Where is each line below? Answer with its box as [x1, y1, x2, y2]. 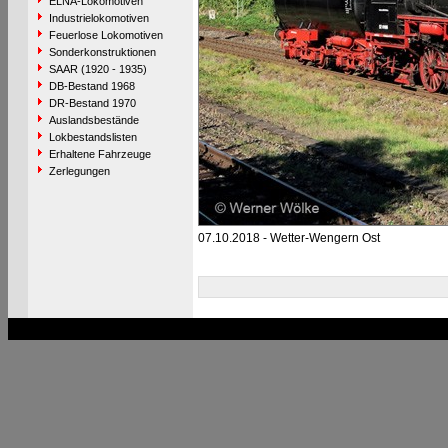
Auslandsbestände [48, 114, 139, 126]
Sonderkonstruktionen [48, 46, 156, 58]
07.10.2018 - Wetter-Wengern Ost [197, 231, 380, 245]
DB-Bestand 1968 [48, 80, 135, 92]
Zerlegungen [48, 165, 110, 177]
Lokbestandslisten [48, 131, 137, 143]
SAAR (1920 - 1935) [48, 63, 147, 75]
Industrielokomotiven [48, 12, 149, 24]
